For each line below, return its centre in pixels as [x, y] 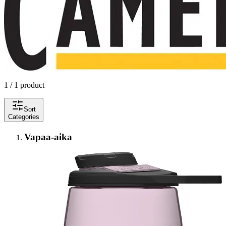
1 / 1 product [24, 85]
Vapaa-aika [48, 137]
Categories [24, 117]
